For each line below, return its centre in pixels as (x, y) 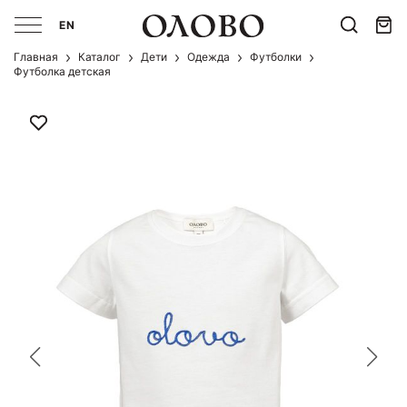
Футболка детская (67, 71)
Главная (39, 57)
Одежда (213, 57)
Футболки (280, 57)
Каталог (103, 57)
